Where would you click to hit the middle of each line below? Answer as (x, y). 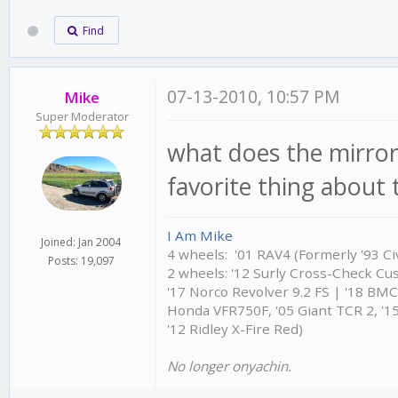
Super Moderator (82, 116)
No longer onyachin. (230, 366)
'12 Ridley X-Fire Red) (235, 329)
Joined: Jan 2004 (81, 243)
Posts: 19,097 (81, 261)
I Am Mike (200, 235)
